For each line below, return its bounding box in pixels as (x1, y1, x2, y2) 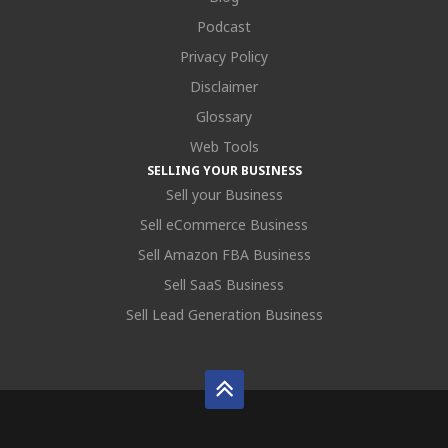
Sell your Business (165, 185, 283, 204)
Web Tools (189, 137, 259, 156)
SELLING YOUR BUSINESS (146, 162, 302, 179)
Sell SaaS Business (164, 275, 284, 294)
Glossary (196, 107, 252, 126)
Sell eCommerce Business (140, 215, 308, 234)
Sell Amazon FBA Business (137, 245, 311, 264)
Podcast (197, 17, 251, 36)
